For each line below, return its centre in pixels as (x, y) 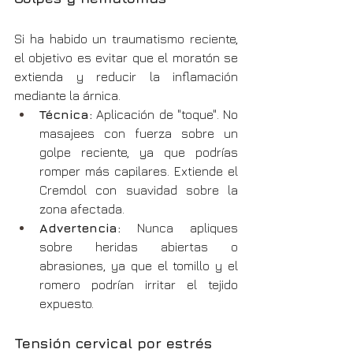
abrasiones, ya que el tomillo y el (139, 265)
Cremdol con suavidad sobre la (139, 190)
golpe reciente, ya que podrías (139, 152)
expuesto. (67, 303)
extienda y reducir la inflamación (126, 76)
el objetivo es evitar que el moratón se (126, 57)
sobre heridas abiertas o (139, 246)
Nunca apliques (179, 227)
